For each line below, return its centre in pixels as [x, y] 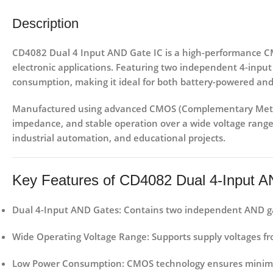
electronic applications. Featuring [87, 67]
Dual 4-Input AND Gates [66, 210]
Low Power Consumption [67, 264]
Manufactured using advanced [81, 109]
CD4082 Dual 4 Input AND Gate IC [87, 53]
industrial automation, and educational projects [118, 138]
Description [45, 24]
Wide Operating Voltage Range [80, 237]
